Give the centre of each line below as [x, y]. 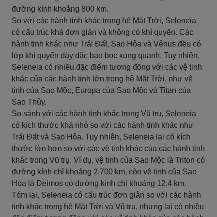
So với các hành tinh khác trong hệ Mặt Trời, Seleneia [104, 21]
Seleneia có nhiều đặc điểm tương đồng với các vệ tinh [107, 67]
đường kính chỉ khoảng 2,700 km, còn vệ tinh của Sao [104, 172]
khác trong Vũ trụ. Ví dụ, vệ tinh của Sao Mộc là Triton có [108, 160]
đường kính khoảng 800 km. [60, 9]
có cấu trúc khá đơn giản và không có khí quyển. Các [102, 32]
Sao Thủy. [29, 102]
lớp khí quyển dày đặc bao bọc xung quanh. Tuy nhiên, [106, 55]
